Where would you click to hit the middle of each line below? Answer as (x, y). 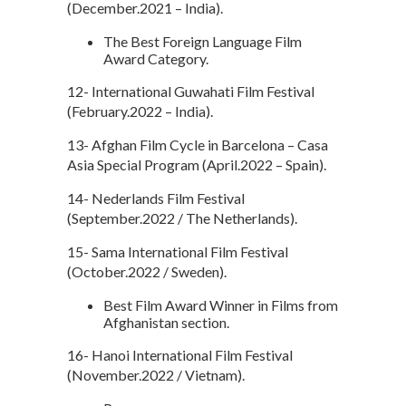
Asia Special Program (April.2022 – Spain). (197, 164)
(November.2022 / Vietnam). (156, 374)
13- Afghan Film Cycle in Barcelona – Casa (198, 144)
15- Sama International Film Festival (178, 251)
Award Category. (156, 58)
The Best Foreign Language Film (203, 41)
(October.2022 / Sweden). (147, 271)
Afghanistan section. (166, 322)
